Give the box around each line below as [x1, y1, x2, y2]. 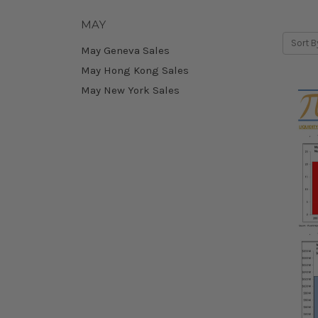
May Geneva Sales [81, 43, 170, 57]
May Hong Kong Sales [81, 63, 189, 77]
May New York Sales [81, 83, 180, 97]
